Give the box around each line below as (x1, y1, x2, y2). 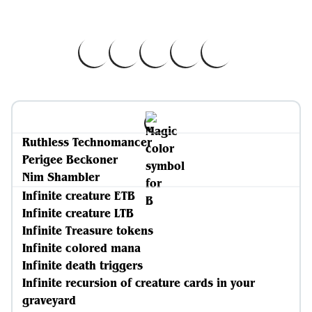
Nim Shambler (22, 169, 100, 185)
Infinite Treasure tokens (22, 223, 153, 238)
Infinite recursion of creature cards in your (22, 275, 255, 290)
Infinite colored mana (22, 240, 141, 256)
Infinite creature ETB (22, 188, 135, 203)
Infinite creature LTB (22, 205, 134, 221)
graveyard (22, 292, 76, 308)
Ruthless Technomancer (22, 134, 152, 150)
